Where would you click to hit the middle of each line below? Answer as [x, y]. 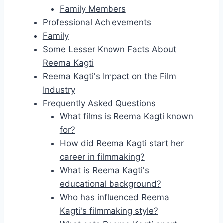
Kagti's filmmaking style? [109, 211]
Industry [59, 90]
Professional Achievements [97, 23]
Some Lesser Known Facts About [109, 50]
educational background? [110, 184]
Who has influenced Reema [114, 197]
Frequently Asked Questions [99, 103]
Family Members [93, 9]
